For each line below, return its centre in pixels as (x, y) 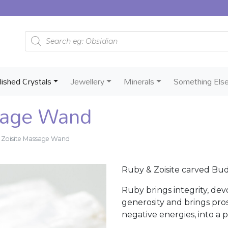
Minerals (139, 82)
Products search (58, 35)
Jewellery (88, 82)
